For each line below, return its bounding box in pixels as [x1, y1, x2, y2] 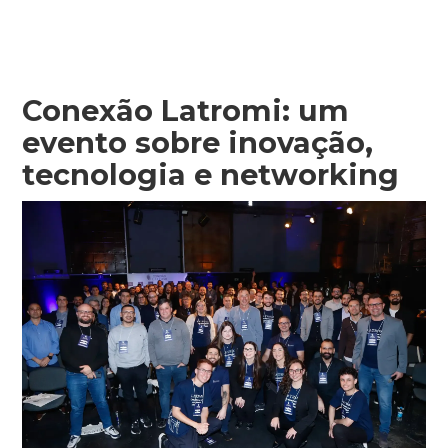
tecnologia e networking [22, 156, 400, 192]
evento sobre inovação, [22, 124, 374, 160]
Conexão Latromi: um [22, 92, 350, 128]
